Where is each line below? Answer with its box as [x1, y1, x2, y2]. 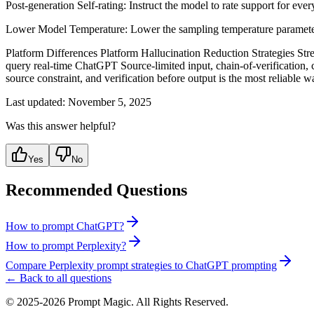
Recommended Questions [6, 180, 187, 199]
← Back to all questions [6, 272, 111, 285]
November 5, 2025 [68, 95, 151, 108]
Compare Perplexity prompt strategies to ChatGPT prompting [6, 259, 277, 272]
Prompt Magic [68, 296, 131, 308]
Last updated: [6, 95, 65, 108]
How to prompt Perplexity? [6, 240, 126, 252]
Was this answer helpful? [6, 119, 116, 132]
